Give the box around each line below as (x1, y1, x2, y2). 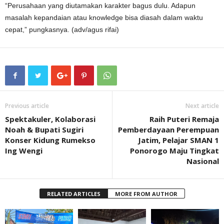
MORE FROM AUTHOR (114, 190, 177, 197)
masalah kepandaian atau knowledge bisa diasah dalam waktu (5, 13, 203, 21)
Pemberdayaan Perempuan (118, 124, 219, 134)
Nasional (186, 156, 219, 166)
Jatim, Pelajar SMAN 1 (138, 135, 219, 145)
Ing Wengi (5, 145, 42, 155)
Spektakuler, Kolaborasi (5, 114, 95, 124)
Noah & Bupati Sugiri (5, 124, 83, 134)
